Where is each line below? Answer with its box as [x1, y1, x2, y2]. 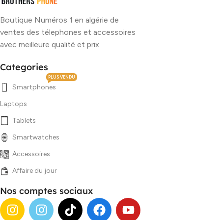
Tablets [12, 116, 36, 125]
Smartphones [12, 82, 56, 91]
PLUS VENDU [48, 74, 75, 80]
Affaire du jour [12, 166, 57, 175]
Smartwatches [12, 133, 59, 141]
